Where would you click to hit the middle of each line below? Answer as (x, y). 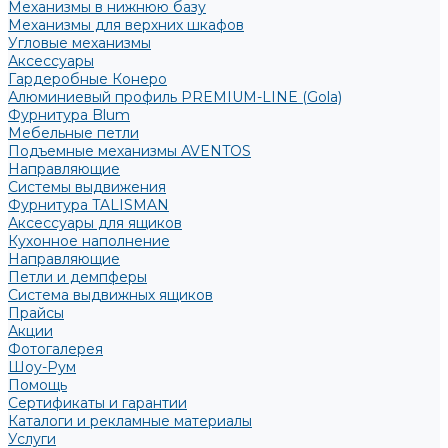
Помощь (37, 385)
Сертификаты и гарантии (97, 403)
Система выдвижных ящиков (110, 295)
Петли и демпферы (77, 277)
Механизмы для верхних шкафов (126, 25)
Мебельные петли (73, 133)
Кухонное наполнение (89, 241)
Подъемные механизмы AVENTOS (129, 151)
